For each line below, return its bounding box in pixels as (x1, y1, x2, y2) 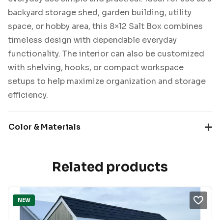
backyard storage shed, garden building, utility (8, 7, 192, 18)
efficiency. (8, 89, 48, 100)
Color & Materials (8, 122, 81, 133)
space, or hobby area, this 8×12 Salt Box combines (8, 21, 203, 31)
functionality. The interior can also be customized (8, 48, 204, 59)
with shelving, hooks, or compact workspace (8, 62, 184, 73)
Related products (52, 159, 168, 176)
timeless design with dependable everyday (8, 34, 177, 45)
